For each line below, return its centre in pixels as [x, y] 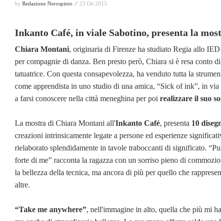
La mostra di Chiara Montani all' [65, 123]
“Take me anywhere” [51, 209]
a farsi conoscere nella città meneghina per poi [87, 98]
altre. [22, 184]
